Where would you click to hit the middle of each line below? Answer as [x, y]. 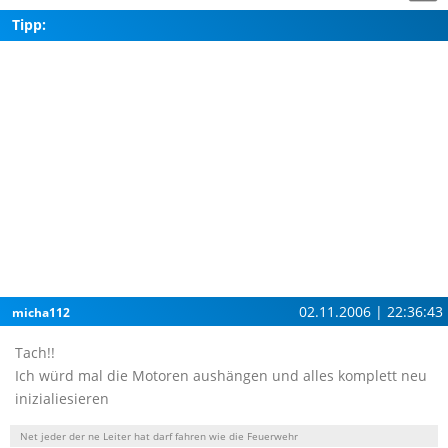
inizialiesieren [62, 398]
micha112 [41, 312]
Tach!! [35, 352]
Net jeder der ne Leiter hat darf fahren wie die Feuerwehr [159, 436]
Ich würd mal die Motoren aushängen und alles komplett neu [221, 375]
